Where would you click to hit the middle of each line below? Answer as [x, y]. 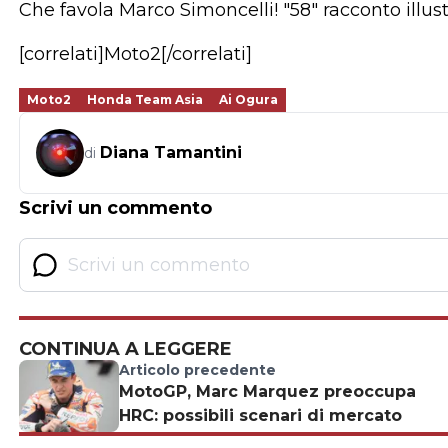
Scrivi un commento [115, 208]
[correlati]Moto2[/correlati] [135, 54]
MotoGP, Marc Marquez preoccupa [267, 392]
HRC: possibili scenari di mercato [260, 416]
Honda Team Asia [145, 100]
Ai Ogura [248, 100]
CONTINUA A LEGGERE [125, 349]
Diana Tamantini [171, 153]
